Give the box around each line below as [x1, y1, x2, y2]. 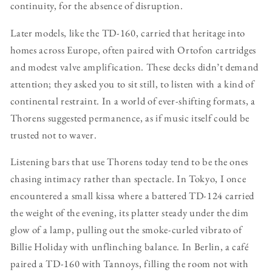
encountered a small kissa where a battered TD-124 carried [10, 189, 255, 203]
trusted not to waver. [10, 127, 97, 141]
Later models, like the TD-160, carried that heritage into [10, 25, 246, 39]
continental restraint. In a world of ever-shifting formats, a [10, 93, 256, 107]
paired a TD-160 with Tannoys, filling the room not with [10, 257, 249, 271]
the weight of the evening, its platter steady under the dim [10, 206, 249, 220]
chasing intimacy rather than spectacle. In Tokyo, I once [10, 172, 246, 186]
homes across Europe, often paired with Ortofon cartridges [10, 42, 257, 56]
